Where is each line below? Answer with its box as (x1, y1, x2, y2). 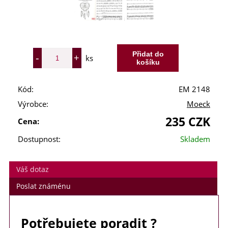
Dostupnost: (18, 134, 61, 145)
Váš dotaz (16, 164, 49, 175)
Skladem (180, 134, 210, 145)
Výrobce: (18, 99, 48, 110)
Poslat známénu (16, 181, 71, 191)
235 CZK (165, 113, 210, 130)
